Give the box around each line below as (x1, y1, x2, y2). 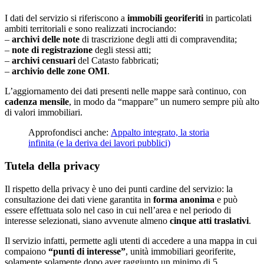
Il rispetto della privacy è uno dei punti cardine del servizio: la (5, 183, 233, 194)
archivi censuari (12, 55, 75, 66)
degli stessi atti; (93, 45, 151, 55)
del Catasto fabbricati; (75, 55, 159, 66)
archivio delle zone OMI (12, 66, 107, 77)
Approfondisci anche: (28, 127, 111, 138)
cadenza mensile (5, 97, 69, 107)
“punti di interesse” (46, 246, 126, 256)
